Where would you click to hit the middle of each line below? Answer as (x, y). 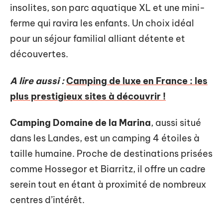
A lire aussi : (37, 81)
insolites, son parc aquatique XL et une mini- (108, 8)
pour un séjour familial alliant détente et (98, 39)
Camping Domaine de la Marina (80, 123)
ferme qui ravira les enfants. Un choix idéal (102, 23)
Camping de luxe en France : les (137, 81)
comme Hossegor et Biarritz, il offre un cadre (108, 169)
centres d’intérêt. (47, 200)
